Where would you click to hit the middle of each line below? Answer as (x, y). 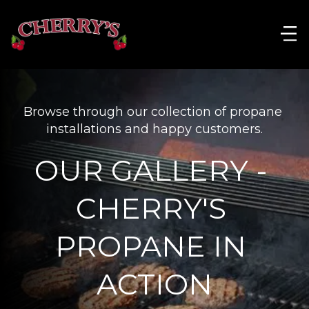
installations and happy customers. (154, 129)
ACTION (154, 284)
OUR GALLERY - (151, 170)
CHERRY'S (151, 208)
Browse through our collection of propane (153, 112)
